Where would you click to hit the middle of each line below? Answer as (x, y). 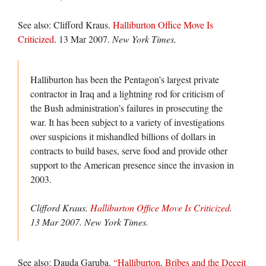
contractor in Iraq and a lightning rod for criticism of (127, 94)
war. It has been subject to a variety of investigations (127, 122)
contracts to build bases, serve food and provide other (129, 151)
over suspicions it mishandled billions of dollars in (123, 136)
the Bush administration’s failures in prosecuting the (126, 108)
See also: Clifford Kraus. (65, 25)
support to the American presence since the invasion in (132, 165)
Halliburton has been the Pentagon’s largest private (125, 79)
